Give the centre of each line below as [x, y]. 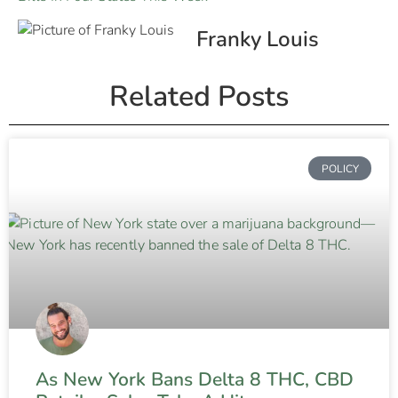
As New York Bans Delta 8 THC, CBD [195, 380]
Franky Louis [258, 40]
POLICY [340, 168]
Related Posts [199, 97]
